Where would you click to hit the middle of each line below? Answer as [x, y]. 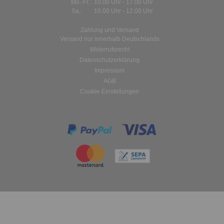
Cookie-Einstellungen [109, 91]
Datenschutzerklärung [109, 60]
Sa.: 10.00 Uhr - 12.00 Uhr [112, 11]
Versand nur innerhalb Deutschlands [109, 39]
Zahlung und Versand [109, 30]
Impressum [109, 70]
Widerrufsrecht [109, 49]
